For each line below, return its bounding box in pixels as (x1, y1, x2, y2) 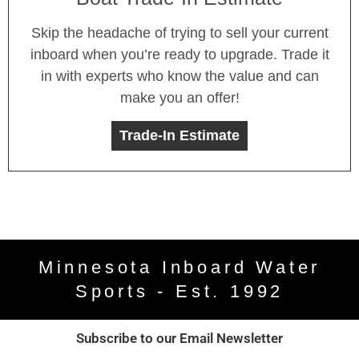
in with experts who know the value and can (40, 67, 319, 84)
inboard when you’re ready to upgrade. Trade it (30, 46, 329, 63)
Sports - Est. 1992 (75, 280, 284, 301)
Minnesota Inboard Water (38, 256, 321, 277)
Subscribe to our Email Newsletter (76, 329, 283, 346)
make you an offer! (119, 89, 240, 106)
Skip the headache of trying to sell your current (30, 24, 329, 41)
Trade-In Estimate (119, 127, 240, 143)
